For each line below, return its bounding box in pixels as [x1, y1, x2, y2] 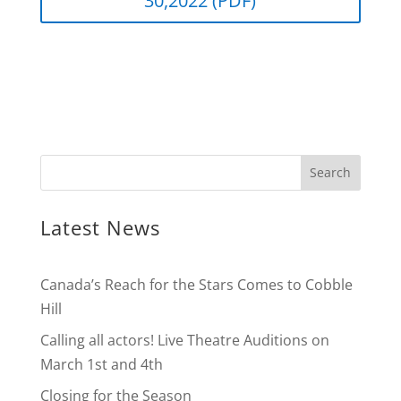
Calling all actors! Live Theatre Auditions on [39, 329, 329, 350]
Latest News [39, 213, 160, 241]
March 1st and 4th [39, 354, 163, 374]
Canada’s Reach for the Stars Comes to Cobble [39, 274, 353, 294]
